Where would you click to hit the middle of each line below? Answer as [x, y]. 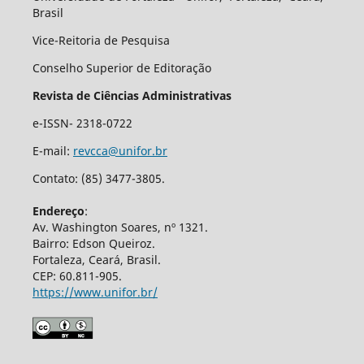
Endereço [58, 211]
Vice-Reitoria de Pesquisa [102, 41]
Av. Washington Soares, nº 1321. [120, 227]
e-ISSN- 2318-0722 [82, 123]
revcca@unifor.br [120, 151]
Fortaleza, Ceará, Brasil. [96, 260]
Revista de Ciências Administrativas [133, 96]
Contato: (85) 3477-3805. [98, 179]
